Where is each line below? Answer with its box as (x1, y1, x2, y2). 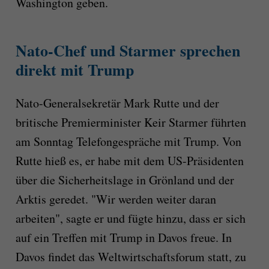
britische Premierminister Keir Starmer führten (15, 114, 246, 131)
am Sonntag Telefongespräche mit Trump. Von (15, 133, 241, 150)
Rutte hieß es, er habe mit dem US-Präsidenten (15, 153, 244, 169)
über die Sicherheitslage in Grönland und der (15, 172, 234, 189)
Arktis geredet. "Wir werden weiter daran (15, 191, 216, 208)
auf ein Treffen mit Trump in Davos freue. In (15, 229, 232, 246)
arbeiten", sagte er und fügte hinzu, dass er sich (15, 210, 246, 227)
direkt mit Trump (15, 58, 134, 81)
